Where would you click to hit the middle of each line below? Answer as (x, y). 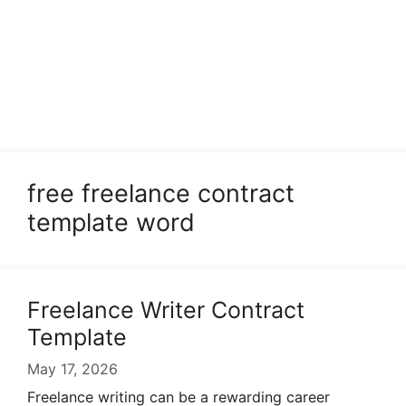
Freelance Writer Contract (166, 310)
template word (111, 222)
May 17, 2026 (72, 369)
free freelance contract (161, 193)
